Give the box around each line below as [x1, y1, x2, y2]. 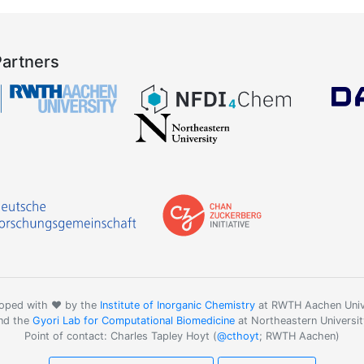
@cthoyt [217, 330, 259, 343]
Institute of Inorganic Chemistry [99, 299, 255, 312]
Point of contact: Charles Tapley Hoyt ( [24, 330, 217, 343]
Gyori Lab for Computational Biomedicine [32, 314, 235, 327]
